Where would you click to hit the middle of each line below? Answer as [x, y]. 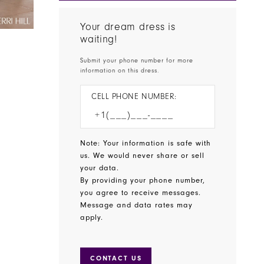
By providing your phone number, [143, 181]
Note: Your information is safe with [146, 143]
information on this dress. [121, 71]
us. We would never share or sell [143, 156]
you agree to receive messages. [141, 193]
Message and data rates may [137, 205]
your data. [101, 168]
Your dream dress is [128, 27]
